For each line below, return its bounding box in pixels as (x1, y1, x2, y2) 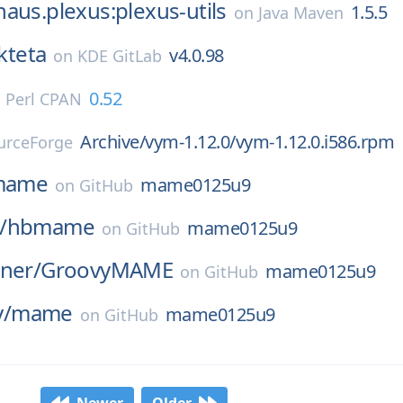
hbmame (6, 211, 95, 241)
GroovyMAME (40, 255, 174, 284)
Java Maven (257, 2, 344, 23)
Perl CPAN (5, 88, 82, 110)
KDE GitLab (77, 45, 163, 67)
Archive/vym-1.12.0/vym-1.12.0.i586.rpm (80, 130, 395, 154)
